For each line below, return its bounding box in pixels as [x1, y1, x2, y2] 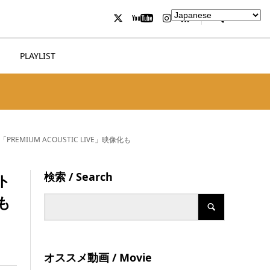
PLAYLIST [20, 50, 55, 62]
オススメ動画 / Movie [44, 250, 152, 265]
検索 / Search [44, 169, 113, 184]
